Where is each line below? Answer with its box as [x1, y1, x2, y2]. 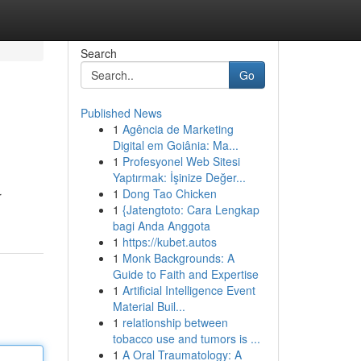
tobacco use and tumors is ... [112, 330, 260, 346]
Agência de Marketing [122, 121, 234, 137]
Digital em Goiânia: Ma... [112, 137, 239, 153]
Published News [80, 105, 162, 121]
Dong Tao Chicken [122, 185, 217, 201]
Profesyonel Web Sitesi [122, 153, 240, 169]
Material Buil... [112, 298, 185, 314]
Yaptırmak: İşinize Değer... [112, 169, 246, 185]
